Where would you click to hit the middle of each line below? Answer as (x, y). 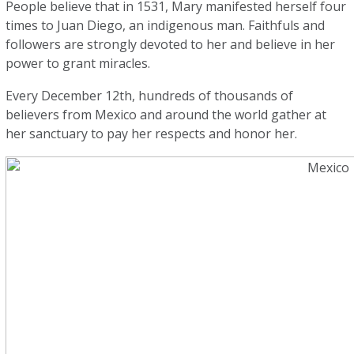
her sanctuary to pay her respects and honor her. (153, 134)
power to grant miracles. (80, 63)
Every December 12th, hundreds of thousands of (150, 96)
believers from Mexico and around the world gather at (166, 115)
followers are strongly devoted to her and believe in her (171, 44)
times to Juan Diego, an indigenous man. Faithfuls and (166, 25)
